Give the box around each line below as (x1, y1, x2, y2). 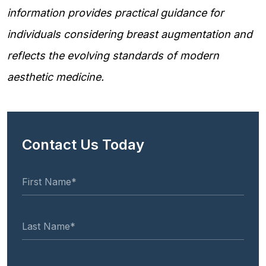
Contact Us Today (22, 136, 144, 153)
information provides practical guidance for (7, 7, 224, 19)
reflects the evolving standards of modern (7, 49, 219, 62)
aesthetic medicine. (7, 71, 104, 83)
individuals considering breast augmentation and (7, 28, 252, 40)
